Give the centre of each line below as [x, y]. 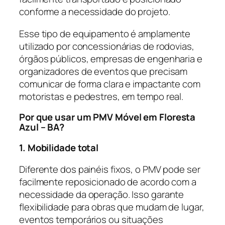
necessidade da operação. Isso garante [102, 195]
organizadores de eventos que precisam [103, 71]
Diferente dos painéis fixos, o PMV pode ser [110, 170]
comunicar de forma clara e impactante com [110, 84]
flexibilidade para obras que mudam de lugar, [112, 207]
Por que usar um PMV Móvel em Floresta [107, 117]
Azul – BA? [42, 127]
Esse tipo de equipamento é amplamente [105, 33]
